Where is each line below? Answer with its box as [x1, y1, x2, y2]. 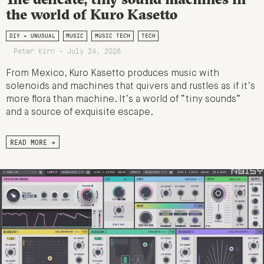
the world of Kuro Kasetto [6, 5, 177, 23]
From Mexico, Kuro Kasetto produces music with [6, 68, 219, 78]
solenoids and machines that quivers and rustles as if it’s [6, 81, 255, 91]
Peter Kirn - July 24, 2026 [13, 45, 121, 55]
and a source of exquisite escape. [6, 107, 153, 117]
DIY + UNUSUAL [9, 31, 55, 39]
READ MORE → [10, 137, 55, 147]
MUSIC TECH [94, 31, 130, 39]
